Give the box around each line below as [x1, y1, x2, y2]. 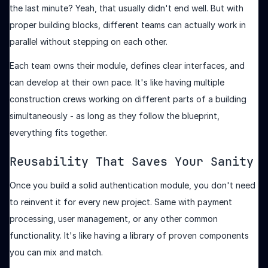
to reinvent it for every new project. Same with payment [10, 197, 232, 208]
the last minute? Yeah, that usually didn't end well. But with [10, 3, 243, 14]
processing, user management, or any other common [10, 214, 218, 224]
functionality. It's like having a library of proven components [10, 230, 249, 241]
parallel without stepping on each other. [10, 36, 167, 47]
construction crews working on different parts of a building [10, 94, 246, 105]
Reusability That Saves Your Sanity [10, 154, 254, 170]
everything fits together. [10, 127, 107, 138]
